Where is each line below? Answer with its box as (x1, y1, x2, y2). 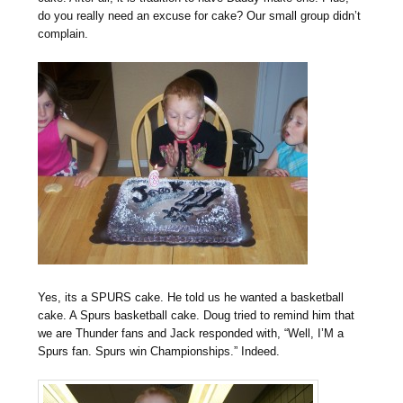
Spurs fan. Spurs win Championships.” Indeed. (38, 344, 281, 358)
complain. (38, 26, 89, 40)
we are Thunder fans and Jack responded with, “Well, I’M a (38, 326, 345, 340)
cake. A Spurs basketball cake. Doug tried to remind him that (38, 308, 355, 322)
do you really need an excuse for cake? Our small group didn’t (38, 8, 362, 22)
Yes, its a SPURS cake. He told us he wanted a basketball (38, 290, 345, 304)
